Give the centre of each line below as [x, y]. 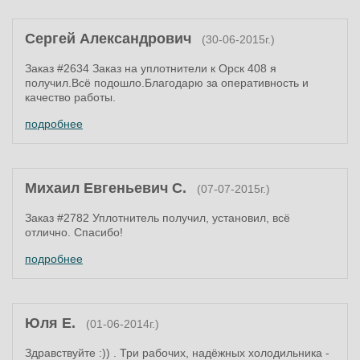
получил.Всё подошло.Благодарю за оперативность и [167, 83]
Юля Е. [50, 323]
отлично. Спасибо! [74, 232]
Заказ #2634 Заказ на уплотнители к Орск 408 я [151, 68]
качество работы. [70, 97]
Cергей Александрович [108, 39]
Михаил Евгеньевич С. [106, 188]
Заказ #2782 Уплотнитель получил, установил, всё [157, 218]
